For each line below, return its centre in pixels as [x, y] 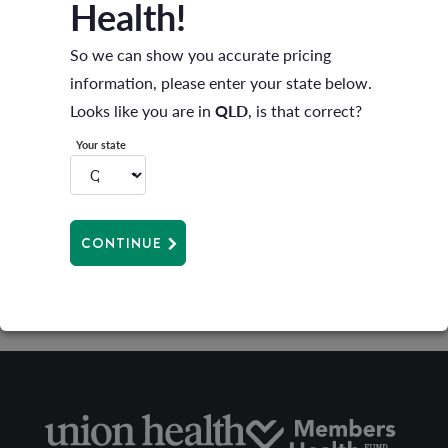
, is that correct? [305, 110]
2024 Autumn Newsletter [224, 29]
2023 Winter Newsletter [218, 153]
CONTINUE [121, 242]
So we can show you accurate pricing [200, 54]
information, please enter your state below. [221, 82]
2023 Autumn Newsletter [222, 277]
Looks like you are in [142, 110]
